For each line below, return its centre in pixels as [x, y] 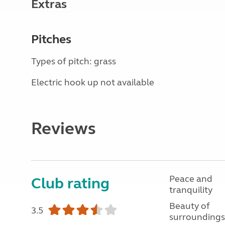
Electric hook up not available [93, 82]
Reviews [64, 129]
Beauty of [189, 206]
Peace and [191, 179]
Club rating [70, 183]
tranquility [191, 190]
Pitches [51, 39]
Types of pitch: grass [74, 61]
